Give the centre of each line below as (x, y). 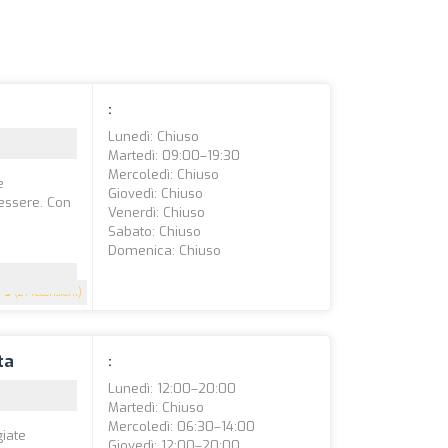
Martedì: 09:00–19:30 (174, 155)
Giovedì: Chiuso (156, 193)
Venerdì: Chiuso (157, 212)
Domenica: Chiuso (165, 250)
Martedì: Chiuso (156, 407)
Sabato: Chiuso (155, 231)
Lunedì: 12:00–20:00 (172, 388)
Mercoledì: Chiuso (164, 174)
